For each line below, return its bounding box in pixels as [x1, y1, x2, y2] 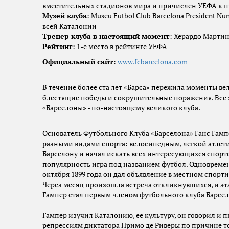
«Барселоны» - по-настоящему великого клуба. [42, 103, 200, 113]
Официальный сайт [42, 57, 113, 67]
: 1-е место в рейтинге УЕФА [73, 42, 167, 52]
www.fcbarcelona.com [118, 57, 188, 67]
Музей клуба [42, 11, 87, 21]
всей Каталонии [42, 21, 97, 31]
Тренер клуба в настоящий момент [42, 32, 170, 41]
